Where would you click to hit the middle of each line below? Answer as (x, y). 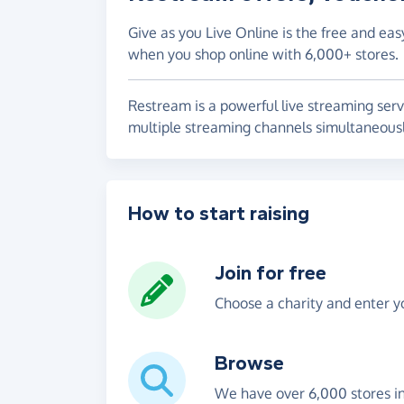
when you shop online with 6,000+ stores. (263, 55)
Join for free (271, 274)
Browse (249, 364)
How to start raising (219, 214)
